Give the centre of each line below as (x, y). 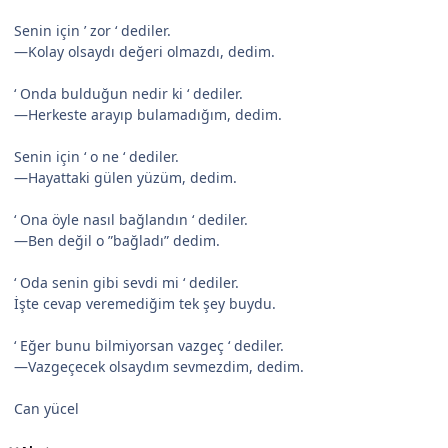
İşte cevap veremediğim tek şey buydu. (145, 304)
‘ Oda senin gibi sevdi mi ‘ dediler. (126, 283)
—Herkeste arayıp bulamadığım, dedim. (148, 115)
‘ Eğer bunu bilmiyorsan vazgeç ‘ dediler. (149, 346)
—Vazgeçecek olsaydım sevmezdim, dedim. (159, 367)
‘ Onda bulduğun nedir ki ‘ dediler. (128, 94)
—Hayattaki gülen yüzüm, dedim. (125, 178)
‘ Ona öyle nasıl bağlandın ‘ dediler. (131, 220)
